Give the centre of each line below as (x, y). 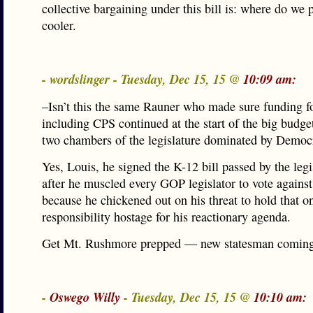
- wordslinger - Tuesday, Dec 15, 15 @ (143, 79)
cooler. (59, 25)
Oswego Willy (85, 297)
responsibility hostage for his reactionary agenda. (166, 217)
